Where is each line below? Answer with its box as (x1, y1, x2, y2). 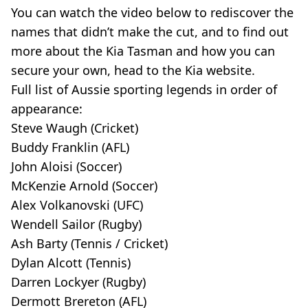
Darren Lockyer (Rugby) (11, 273, 146, 290)
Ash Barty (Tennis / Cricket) (11, 234, 168, 252)
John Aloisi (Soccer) (11, 157, 122, 175)
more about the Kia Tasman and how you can (11, 42, 275, 59)
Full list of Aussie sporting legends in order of (11, 80, 277, 98)
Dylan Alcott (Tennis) (11, 254, 131, 271)
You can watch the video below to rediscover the (11, 3, 294, 21)
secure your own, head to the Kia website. (11, 61, 255, 78)
